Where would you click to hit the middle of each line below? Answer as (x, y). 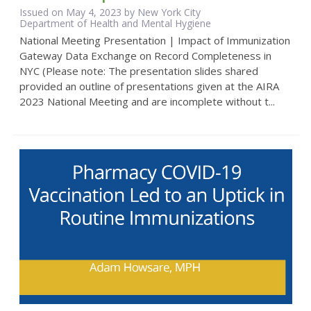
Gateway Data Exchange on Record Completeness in (145, 55)
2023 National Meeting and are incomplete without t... (147, 101)
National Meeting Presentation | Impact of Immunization (154, 40)
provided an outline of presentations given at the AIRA (149, 86)
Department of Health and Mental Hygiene (115, 23)
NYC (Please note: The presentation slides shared (138, 70)
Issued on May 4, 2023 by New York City (110, 12)
